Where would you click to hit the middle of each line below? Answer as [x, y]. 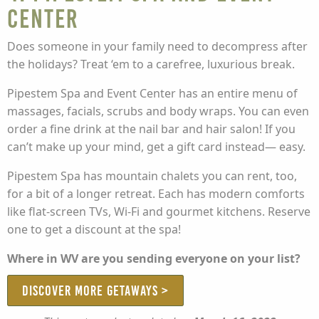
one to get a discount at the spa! [94, 229]
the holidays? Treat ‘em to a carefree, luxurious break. [151, 64]
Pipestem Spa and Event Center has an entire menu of [152, 93]
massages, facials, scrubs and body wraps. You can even [158, 111]
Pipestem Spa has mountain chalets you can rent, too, [152, 176]
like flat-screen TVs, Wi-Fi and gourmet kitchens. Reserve [159, 211]
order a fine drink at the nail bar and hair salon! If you [151, 129]
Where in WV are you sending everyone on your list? [154, 258]
